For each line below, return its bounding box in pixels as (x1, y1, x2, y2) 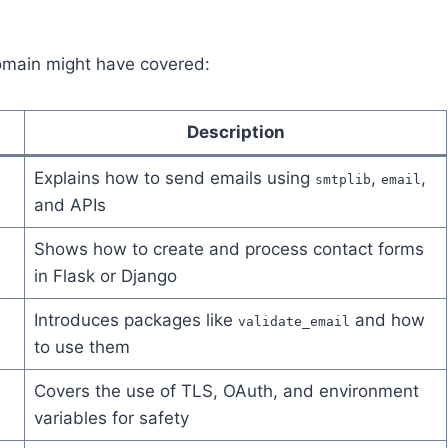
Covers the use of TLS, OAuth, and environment (33, 381, 419, 402)
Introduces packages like (33, 310, 238, 331)
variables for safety (33, 408, 189, 429)
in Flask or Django (33, 266, 177, 287)
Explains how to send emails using (33, 168, 315, 189)
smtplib (314, 172, 371, 188)
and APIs (33, 195, 106, 216)
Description (186, 122, 285, 143)
